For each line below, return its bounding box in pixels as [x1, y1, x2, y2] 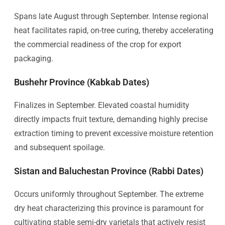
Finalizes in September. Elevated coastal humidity [14, 100, 189, 110]
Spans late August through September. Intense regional [14, 11, 208, 21]
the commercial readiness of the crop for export [14, 39, 181, 49]
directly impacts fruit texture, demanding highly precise [14, 114, 207, 124]
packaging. [14, 53, 53, 63]
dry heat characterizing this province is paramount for [14, 203, 203, 213]
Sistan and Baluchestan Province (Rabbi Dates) [14, 165, 203, 176]
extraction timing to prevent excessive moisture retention [14, 128, 213, 138]
